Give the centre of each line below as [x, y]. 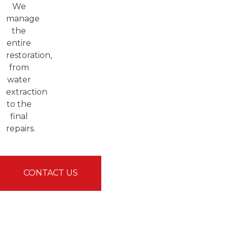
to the [19, 104]
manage [23, 18]
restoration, [29, 55]
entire [19, 43]
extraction [27, 92]
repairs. [21, 128]
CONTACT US [51, 173]
